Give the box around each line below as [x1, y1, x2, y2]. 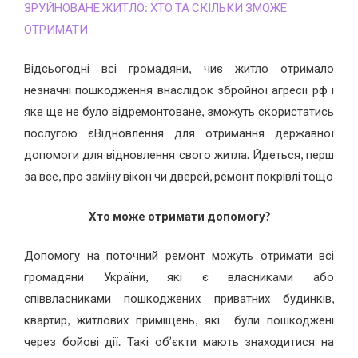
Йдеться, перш [252, 147, 335, 162]
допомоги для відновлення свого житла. [24, 147, 253, 162]
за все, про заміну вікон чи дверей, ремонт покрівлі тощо [24, 169, 333, 184]
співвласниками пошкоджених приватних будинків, [24, 291, 334, 306]
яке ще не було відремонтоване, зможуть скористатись [24, 104, 334, 119]
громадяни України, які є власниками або [24, 269, 334, 284]
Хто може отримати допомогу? [88, 208, 270, 223]
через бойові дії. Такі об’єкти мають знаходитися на [24, 334, 334, 349]
